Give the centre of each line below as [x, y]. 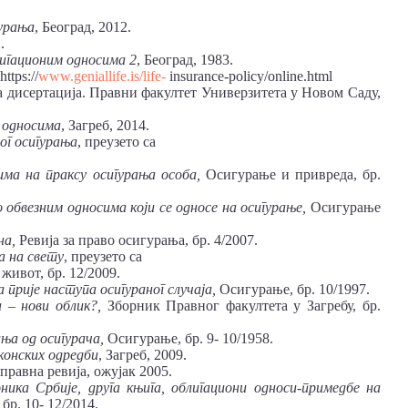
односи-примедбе [306, 387]
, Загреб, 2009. [143, 354]
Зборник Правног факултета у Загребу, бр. [244, 305]
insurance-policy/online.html [249, 76]
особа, [183, 174]
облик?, [81, 305]
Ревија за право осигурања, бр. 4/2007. [138, 240]
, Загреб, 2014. [105, 125]
